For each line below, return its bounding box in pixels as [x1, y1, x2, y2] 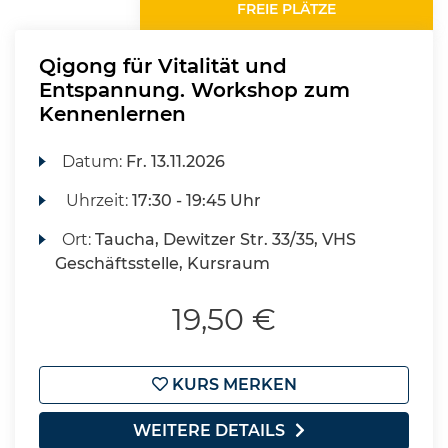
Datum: [62, 152, 127, 171]
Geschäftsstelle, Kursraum [55, 254, 270, 273]
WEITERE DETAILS [133, 421, 285, 440]
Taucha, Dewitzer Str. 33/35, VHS [95, 230, 357, 249]
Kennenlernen [39, 102, 186, 126]
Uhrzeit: [62, 191, 133, 210]
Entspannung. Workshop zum [39, 78, 350, 102]
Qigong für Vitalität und [39, 54, 287, 78]
